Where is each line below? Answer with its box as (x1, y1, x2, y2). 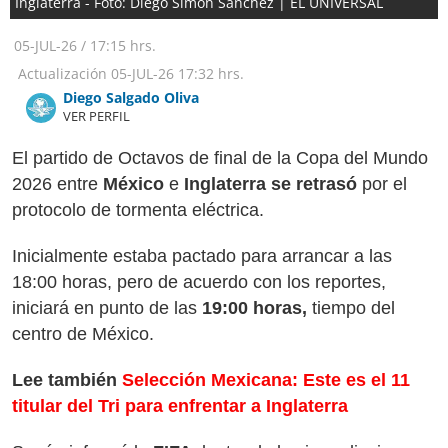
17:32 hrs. (178, 64, 244, 83)
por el (362, 174, 407, 194)
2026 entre (12, 174, 103, 194)
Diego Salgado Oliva (63, 88, 199, 107)
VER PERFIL (63, 107, 130, 125)
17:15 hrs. (90, 36, 156, 55)
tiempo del (307, 298, 395, 318)
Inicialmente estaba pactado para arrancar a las (12, 246, 392, 266)
